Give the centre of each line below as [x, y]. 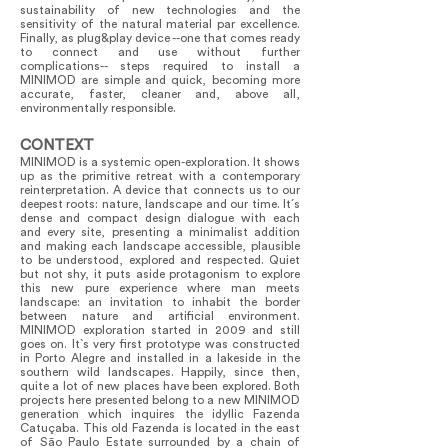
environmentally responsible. [98, 108]
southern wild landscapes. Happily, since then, [160, 372]
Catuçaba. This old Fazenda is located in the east [160, 428]
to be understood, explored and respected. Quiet [160, 260]
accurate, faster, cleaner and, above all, [160, 94]
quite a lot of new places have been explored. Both [160, 386]
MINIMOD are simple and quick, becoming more [160, 80]
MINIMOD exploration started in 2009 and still [160, 330]
